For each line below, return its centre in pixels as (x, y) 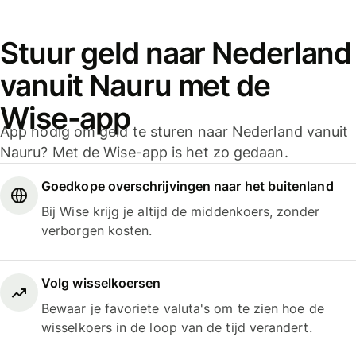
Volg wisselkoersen (101, 282)
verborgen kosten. (97, 231)
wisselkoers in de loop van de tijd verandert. (177, 327)
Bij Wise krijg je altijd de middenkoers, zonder (180, 212)
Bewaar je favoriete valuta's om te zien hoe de (183, 308)
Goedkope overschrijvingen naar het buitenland (188, 186)
